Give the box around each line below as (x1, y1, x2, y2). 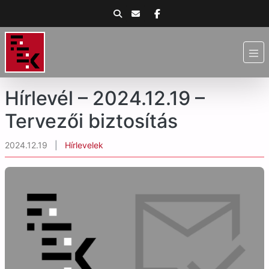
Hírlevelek (65, 140, 103, 150)
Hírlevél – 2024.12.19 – (5, 86, 205, 110)
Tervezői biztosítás (5, 109, 178, 133)
